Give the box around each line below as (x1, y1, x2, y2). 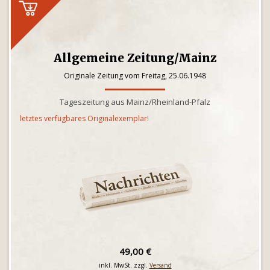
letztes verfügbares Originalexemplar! (20, 113, 149, 124)
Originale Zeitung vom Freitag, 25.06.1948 (64, 71, 206, 81)
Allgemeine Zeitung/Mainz (53, 51, 217, 65)
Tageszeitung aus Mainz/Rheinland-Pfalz (60, 96, 210, 107)
